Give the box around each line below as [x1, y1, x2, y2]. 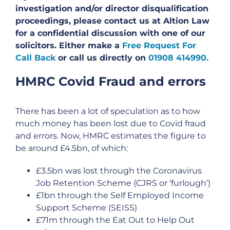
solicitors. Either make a [15, 41, 122, 50]
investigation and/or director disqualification [15, 4, 208, 13]
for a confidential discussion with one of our [15, 28, 205, 38]
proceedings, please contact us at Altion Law [15, 16, 209, 26]
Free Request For [122, 41, 196, 50]
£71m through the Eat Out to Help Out [36, 215, 195, 225]
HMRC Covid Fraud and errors [15, 74, 206, 89]
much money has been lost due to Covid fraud [15, 118, 206, 128]
